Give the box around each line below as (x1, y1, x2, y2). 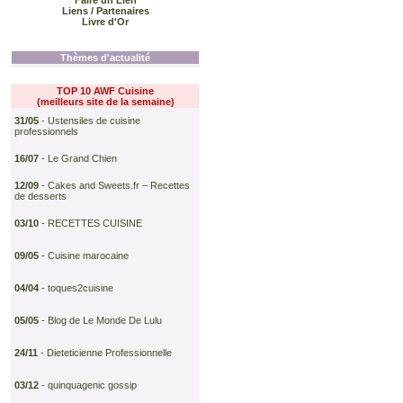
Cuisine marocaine (48, 250, 129, 261)
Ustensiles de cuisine (48, 115, 140, 126)
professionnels (14, 126, 78, 137)
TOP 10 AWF (57, 85, 118, 96)
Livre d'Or (82, 16, 129, 27)
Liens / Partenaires (61, 5, 149, 16)
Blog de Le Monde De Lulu (48, 315, 162, 326)
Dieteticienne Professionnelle (47, 347, 172, 358)
